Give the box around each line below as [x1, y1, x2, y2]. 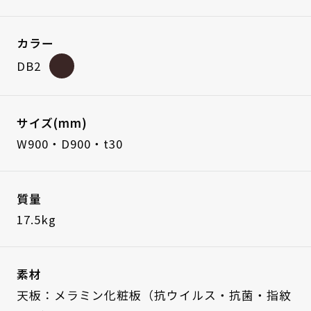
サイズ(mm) [16, 115, 87, 132]
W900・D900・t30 [16, 135, 123, 153]
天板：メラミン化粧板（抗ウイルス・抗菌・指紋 [16, 286, 292, 303]
